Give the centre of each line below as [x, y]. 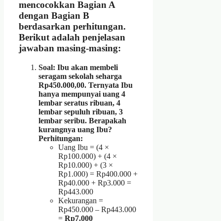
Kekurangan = [81, 200]
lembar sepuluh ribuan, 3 [81, 111]
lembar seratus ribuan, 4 [79, 103]
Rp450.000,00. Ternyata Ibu [86, 85]
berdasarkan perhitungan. [72, 27]
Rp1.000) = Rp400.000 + [98, 174]
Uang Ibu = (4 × [84, 147]
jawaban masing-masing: [70, 48]
